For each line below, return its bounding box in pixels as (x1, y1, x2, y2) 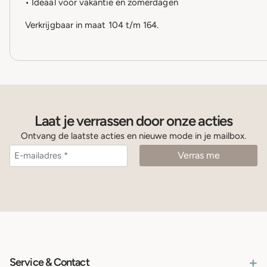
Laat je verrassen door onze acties (34, 112, 233, 130)
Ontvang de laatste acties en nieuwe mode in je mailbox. (21, 131, 246, 142)
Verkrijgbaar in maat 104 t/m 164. (25, 20, 159, 31)
